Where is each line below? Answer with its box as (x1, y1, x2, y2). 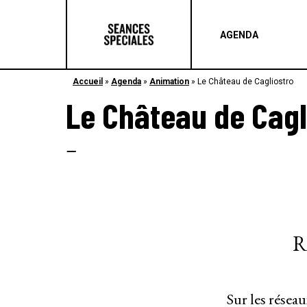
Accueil (73, 77, 103, 86)
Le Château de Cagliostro (197, 77, 293, 86)
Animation (149, 77, 189, 86)
